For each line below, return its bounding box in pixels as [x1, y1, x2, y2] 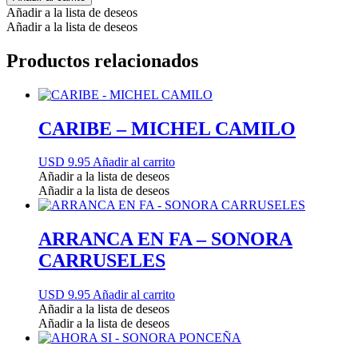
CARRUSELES [38, 250, 165, 272]
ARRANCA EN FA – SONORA [38, 229, 292, 250]
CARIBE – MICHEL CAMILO [38, 117, 296, 139]
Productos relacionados [6, 50, 198, 71]
